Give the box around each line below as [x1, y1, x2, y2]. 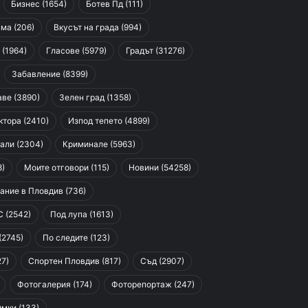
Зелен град [59, 92, 104, 102]
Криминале [63, 139, 108, 149]
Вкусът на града [54, 22, 119, 32]
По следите [43, 232, 88, 243]
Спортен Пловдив [28, 256, 100, 266]
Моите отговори [24, 162, 89, 173]
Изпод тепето [68, 115, 122, 126]
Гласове [46, 45, 80, 56]
